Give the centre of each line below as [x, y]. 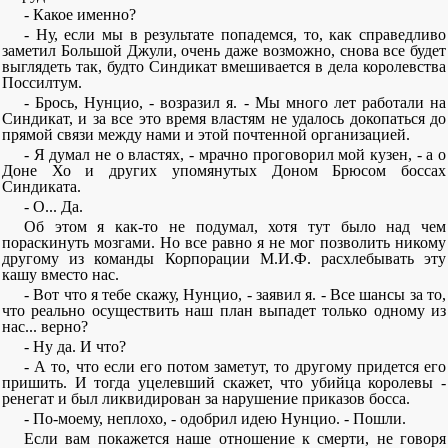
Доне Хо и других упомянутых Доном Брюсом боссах [224, 170]
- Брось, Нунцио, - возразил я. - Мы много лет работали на [235, 102]
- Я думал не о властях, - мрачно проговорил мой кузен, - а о [235, 154]
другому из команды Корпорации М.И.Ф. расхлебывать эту [224, 258]
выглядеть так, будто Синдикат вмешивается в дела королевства [224, 66]
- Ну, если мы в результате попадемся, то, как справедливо [235, 34]
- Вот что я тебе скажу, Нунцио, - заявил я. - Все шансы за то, [235, 294]
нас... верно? [45, 326]
